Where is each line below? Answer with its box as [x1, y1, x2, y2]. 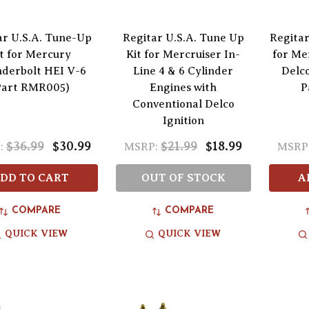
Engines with [150, 81, 217, 94]
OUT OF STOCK [141, 172, 226, 185]
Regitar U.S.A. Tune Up [122, 32, 244, 45]
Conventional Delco [132, 98, 235, 111]
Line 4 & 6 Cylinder [133, 65, 234, 78]
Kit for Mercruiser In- [126, 48, 241, 61]
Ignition [162, 114, 204, 128]
